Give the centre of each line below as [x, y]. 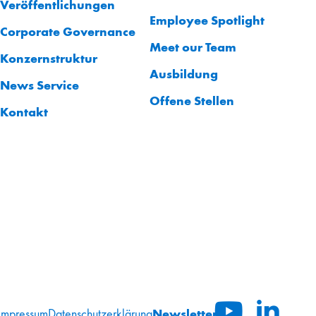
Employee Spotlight [207, 20]
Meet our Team [193, 47]
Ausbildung [184, 73]
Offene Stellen [192, 100]
